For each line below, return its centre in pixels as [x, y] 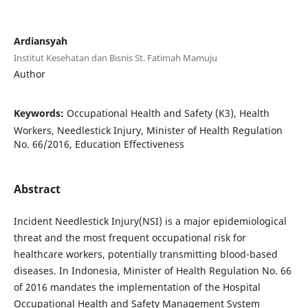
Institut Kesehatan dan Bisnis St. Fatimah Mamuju [115, 57]
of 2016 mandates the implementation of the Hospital [137, 287]
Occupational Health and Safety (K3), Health [168, 113]
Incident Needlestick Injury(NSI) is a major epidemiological [150, 221]
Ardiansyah [40, 41]
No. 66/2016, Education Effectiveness [99, 144]
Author [29, 74]
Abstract [37, 189]
